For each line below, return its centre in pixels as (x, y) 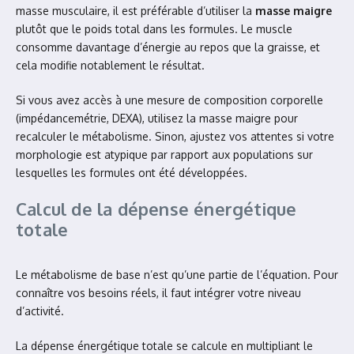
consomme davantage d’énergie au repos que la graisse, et (168, 47)
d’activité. (40, 311)
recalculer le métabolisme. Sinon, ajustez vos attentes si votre (175, 136)
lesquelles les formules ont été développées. (132, 173)
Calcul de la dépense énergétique (156, 209)
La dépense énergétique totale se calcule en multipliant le (164, 346)
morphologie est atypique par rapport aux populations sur (164, 154)
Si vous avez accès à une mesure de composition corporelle (169, 100)
